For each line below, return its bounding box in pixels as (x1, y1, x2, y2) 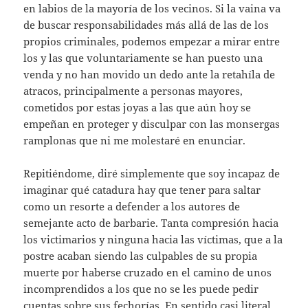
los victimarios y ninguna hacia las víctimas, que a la (23, 232, 283, 247)
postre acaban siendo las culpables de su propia (23, 249, 258, 263)
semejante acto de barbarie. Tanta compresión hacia (23, 216, 279, 230)
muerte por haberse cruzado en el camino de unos (23, 265, 272, 280)
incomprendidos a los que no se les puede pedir (23, 282, 259, 296)
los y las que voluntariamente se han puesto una (23, 51, 263, 65)
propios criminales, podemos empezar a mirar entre (23, 34, 280, 49)
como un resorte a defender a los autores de (23, 199, 241, 214)
